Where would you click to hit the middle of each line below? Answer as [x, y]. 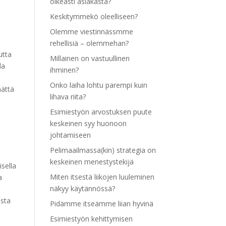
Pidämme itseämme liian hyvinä [101, 204]
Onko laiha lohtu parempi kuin [98, 85]
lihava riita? [68, 97]
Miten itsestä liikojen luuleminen [102, 177]
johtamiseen [70, 135]
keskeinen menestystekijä [92, 162]
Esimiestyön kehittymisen [91, 219]
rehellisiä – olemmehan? [89, 43]
